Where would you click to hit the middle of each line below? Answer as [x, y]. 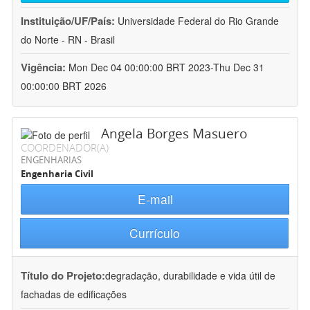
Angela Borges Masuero [174, 134]
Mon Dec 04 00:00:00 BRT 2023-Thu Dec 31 [166, 67]
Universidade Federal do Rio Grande [198, 21]
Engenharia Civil [57, 174]
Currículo [154, 233]
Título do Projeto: [63, 276]
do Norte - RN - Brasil [68, 40]
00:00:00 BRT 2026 [64, 86]
